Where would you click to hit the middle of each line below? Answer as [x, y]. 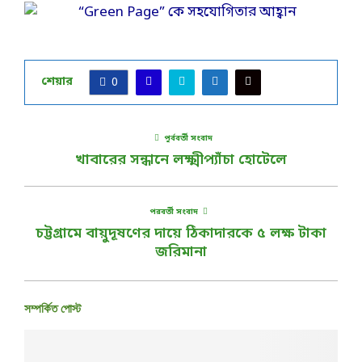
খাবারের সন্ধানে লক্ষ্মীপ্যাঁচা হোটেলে [181, 160]
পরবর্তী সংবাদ [174, 212]
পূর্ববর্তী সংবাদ [188, 138]
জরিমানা [181, 252]
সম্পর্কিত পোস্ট [53, 308]
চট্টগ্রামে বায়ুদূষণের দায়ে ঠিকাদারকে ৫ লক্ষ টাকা [181, 233]
